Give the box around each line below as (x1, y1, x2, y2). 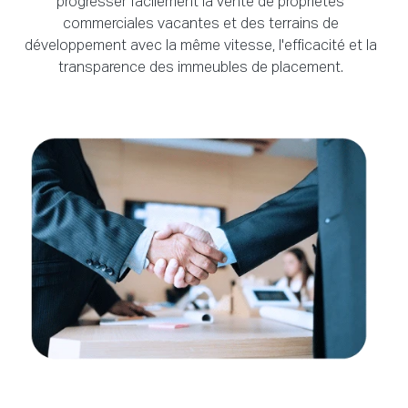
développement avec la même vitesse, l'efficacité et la (24, 39, 377, 55)
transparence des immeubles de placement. (57, 61, 343, 76)
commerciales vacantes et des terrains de (62, 17, 339, 33)
